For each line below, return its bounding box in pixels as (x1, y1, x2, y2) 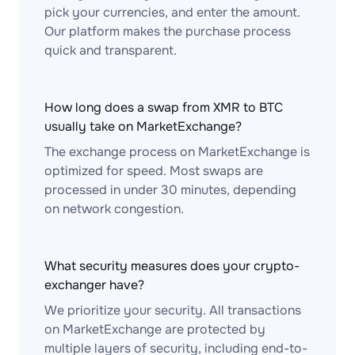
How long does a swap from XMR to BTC (44, 99, 283, 116)
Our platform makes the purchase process (44, 23, 291, 40)
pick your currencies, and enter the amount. (44, 4, 300, 21)
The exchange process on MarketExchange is (44, 143, 310, 160)
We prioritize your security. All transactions (44, 302, 301, 319)
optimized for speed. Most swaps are (44, 162, 263, 179)
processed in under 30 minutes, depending (44, 181, 296, 198)
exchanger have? (44, 277, 144, 293)
